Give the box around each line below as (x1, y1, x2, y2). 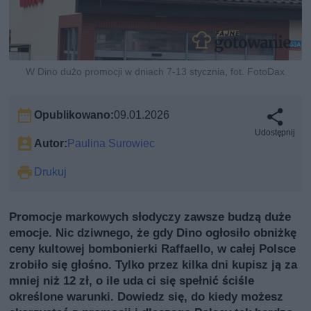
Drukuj (34, 165, 67, 178)
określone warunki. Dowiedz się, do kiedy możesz (9, 289, 284, 303)
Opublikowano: (34, 108, 115, 121)
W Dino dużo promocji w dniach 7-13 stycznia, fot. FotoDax (26, 65, 285, 77)
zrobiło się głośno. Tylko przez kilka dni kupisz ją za (9, 257, 298, 271)
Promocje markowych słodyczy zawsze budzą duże (9, 209, 292, 224)
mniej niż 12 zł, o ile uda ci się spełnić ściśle (9, 273, 255, 287)
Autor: (34, 136, 68, 150)
